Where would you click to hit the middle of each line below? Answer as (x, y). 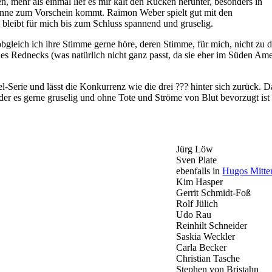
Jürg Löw (195, 149)
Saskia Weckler (206, 236)
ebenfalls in (199, 171)
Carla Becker (202, 247)
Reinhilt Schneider (212, 225)
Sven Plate (197, 160)
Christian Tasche (208, 258)
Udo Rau (194, 214)
